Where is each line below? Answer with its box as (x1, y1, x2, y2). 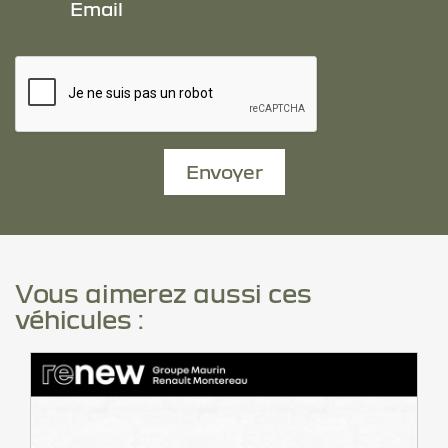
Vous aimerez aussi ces (15, 278, 312, 308)
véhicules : (15, 304, 144, 334)
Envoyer (185, 161, 263, 183)
